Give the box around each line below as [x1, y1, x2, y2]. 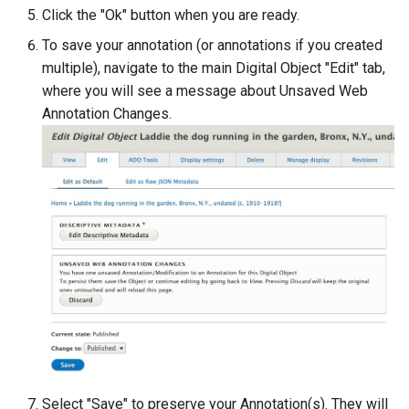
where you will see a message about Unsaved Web [42, 82, 368, 100]
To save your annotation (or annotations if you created [42, 37, 383, 55]
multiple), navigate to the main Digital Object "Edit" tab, [42, 59, 385, 78]
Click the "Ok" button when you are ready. [42, 6, 299, 25]
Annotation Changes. [42, 105, 172, 123]
